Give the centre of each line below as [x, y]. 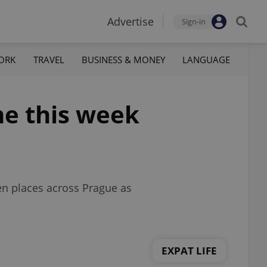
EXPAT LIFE [189, 250]
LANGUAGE [206, 59]
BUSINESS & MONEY [123, 59]
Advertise [131, 21]
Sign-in [194, 21]
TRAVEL [49, 59]
